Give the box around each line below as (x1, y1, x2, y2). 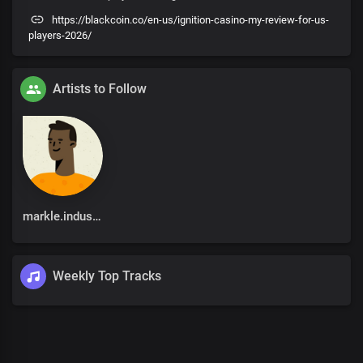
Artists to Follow (53, 81, 147, 96)
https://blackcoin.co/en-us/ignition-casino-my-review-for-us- (52, 14, 329, 26)
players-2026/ (28, 29, 92, 41)
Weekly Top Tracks (53, 268, 161, 284)
